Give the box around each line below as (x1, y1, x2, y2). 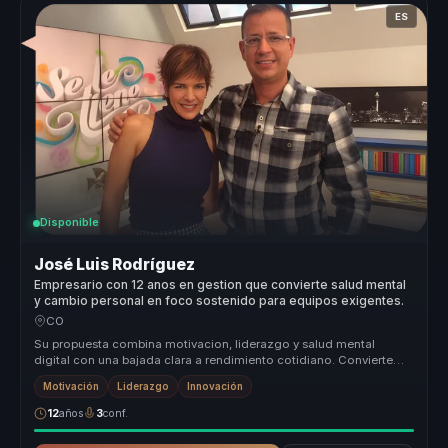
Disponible (40, 216, 99, 230)
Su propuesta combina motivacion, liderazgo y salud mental (34, 336, 376, 351)
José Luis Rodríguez (34, 255, 196, 275)
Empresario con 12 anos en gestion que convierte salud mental (34, 277, 407, 292)
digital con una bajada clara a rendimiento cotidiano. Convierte (34, 352, 394, 367)
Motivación (43, 381, 100, 393)
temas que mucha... (34, 368, 146, 383)
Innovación (187, 381, 244, 393)
